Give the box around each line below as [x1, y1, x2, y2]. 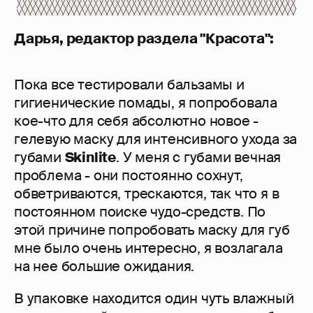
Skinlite [64, 148, 117, 167]
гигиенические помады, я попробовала [14, 94, 277, 112]
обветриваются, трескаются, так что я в [14, 184, 279, 203]
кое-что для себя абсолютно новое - [14, 112, 259, 131]
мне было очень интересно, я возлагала [14, 239, 283, 258]
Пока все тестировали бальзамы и [14, 75, 245, 94]
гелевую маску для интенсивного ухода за [14, 130, 298, 149]
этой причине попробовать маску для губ [14, 221, 290, 240]
